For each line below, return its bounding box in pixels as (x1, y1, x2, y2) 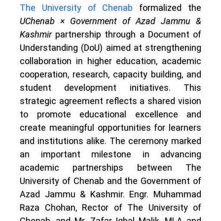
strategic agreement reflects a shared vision (20, 95, 201, 106)
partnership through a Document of (52, 29, 201, 39)
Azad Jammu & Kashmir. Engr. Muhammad (20, 188, 201, 199)
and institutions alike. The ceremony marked (20, 135, 201, 146)
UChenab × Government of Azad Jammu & (20, 15, 201, 26)
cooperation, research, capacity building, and (20, 69, 201, 79)
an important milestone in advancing (20, 148, 201, 159)
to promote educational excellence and (20, 109, 201, 119)
